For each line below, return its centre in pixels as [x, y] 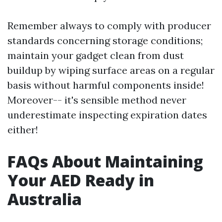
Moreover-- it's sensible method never [97, 100]
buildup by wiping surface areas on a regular [111, 70]
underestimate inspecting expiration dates [107, 115]
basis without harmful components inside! [106, 85]
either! [23, 130]
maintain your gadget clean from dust [96, 55]
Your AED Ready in [81, 180]
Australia [45, 199]
